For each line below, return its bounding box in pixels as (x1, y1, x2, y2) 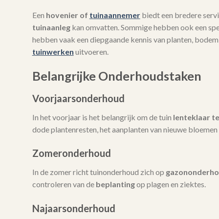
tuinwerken (32, 47, 74, 57)
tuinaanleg (32, 22, 70, 32)
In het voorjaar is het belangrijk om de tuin (32, 112, 173, 122)
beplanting (95, 179, 135, 189)
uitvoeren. (73, 47, 109, 57)
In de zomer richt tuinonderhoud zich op (32, 167, 166, 177)
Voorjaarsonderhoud (32, 92, 125, 104)
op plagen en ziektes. (134, 179, 206, 189)
